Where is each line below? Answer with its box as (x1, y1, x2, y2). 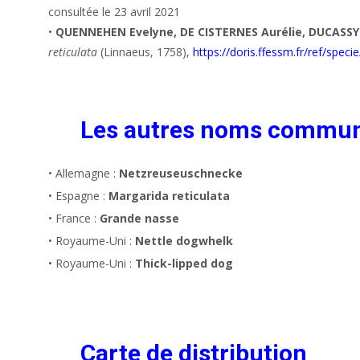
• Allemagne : (48, 166, 119, 182)
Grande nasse (100, 211, 179, 227)
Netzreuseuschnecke (119, 166, 243, 182)
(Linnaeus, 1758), (97, 44, 193, 60)
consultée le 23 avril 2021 (48, 4, 180, 20)
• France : (48, 211, 100, 227)
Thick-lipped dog (135, 256, 233, 272)
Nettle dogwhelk (135, 233, 233, 249)
